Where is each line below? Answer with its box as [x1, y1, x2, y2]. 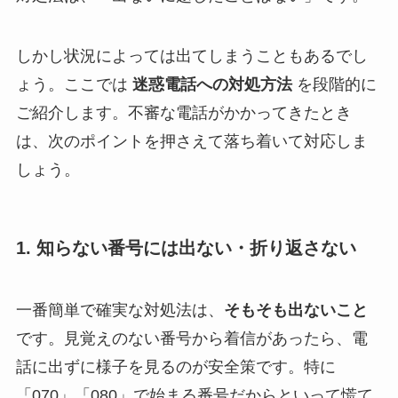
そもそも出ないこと [223, 300, 368, 319]
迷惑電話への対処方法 [131, 76, 292, 94]
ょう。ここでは [15, 76, 132, 94]
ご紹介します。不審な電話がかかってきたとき [15, 104, 352, 123]
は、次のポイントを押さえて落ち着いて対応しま [15, 132, 368, 151]
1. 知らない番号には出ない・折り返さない [15, 238, 356, 259]
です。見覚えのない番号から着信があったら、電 [15, 329, 368, 347]
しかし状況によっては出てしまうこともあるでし [15, 47, 368, 66]
